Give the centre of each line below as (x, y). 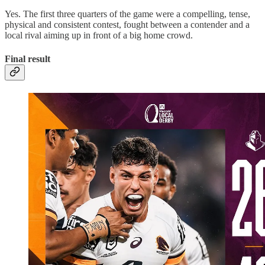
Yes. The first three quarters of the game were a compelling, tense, (127, 14)
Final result (28, 59)
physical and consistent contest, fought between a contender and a (127, 25)
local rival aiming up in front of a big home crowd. (99, 35)
